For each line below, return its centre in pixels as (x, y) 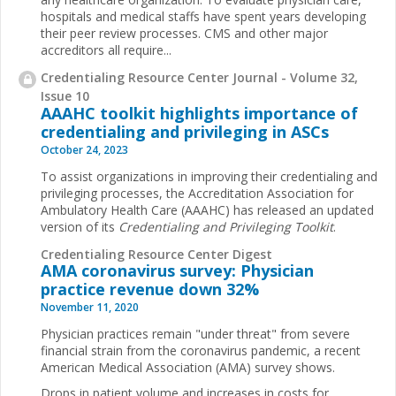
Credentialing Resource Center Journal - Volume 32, (199, 77)
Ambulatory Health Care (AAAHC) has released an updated (207, 209)
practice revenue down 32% (150, 289)
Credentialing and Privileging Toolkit (226, 226)
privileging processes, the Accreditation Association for (197, 193)
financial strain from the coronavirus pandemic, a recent (201, 351)
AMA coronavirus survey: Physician (177, 271)
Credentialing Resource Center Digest (156, 254)
